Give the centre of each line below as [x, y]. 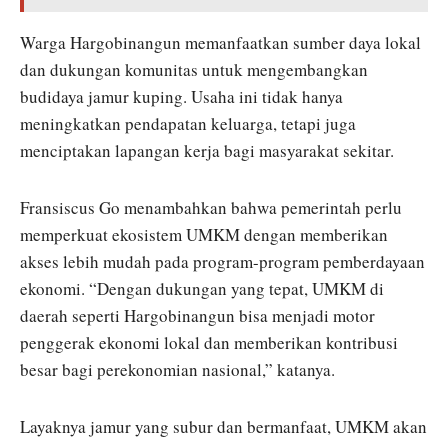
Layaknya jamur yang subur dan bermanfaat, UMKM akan [223, 426]
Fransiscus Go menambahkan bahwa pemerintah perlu [211, 207]
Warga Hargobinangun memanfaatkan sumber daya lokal [220, 42]
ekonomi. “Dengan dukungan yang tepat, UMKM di [202, 288]
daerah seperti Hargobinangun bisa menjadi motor [197, 315]
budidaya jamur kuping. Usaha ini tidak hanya [181, 96]
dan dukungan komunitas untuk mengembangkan [194, 69]
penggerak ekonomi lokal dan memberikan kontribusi [209, 342]
